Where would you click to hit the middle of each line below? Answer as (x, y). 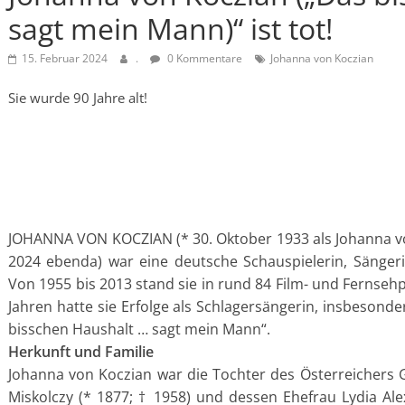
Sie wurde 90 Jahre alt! (78, 98)
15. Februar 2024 (65, 58)
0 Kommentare (203, 58)
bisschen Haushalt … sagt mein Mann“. (139, 329)
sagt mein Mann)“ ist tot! (170, 28)
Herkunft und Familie (81, 352)
